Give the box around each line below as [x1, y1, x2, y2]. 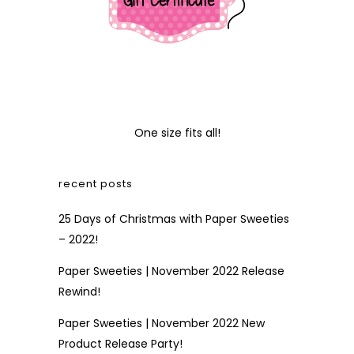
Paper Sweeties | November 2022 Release [58, 263, 284, 279]
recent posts [58, 176, 133, 191]
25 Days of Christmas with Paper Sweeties [58, 211, 289, 227]
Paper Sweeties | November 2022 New [58, 315, 265, 331]
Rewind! [58, 284, 100, 299]
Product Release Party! [58, 336, 183, 352]
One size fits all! [134, 125, 220, 141]
